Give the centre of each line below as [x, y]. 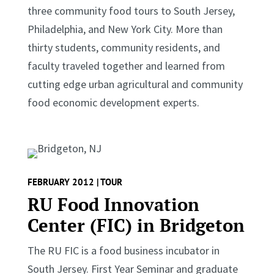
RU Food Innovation [113, 204]
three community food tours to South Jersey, [131, 10]
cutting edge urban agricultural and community [135, 84]
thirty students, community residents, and [124, 47]
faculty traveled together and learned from [126, 65]
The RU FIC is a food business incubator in [123, 250]
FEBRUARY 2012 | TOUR [75, 182]
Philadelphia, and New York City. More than [125, 29]
